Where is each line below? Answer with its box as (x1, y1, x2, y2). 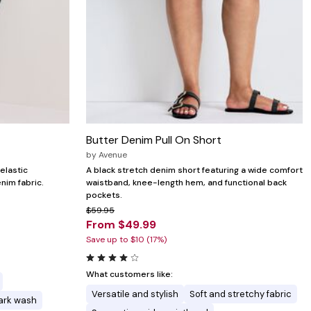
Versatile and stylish (92, 288, 178, 301)
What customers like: (86, 269, 173, 280)
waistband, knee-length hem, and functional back (86, 177, 287, 189)
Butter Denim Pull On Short (86, 133, 221, 148)
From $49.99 (86, 217, 156, 233)
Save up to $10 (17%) (86, 234, 167, 246)
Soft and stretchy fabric (190, 288, 292, 301)
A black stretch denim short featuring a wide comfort (86, 165, 303, 176)
